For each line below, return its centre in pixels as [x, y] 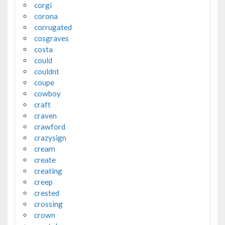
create [45, 160]
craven [45, 116]
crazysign [50, 138]
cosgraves [51, 38]
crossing [48, 204]
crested [46, 193]
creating [48, 171]
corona [46, 16]
